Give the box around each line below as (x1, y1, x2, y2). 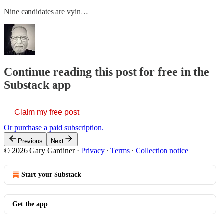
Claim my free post (14, 108, 79, 116)
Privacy (81, 146, 105, 155)
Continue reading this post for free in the (4, 65, 209, 78)
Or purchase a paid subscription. (4, 123, 104, 132)
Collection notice (136, 146, 188, 155)
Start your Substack (21, 170, 81, 178)
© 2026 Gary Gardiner (4, 146, 75, 155)
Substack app (4, 78, 71, 91)
